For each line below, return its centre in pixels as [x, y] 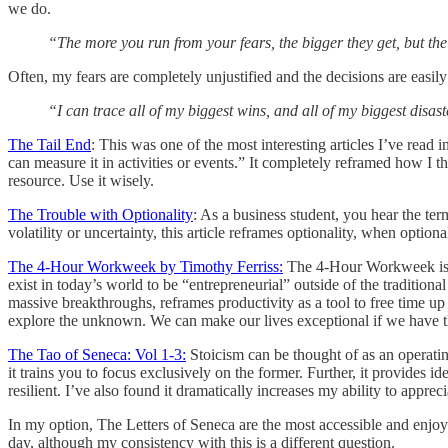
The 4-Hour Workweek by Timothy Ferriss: [145, 266]
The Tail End [49, 144]
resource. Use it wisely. [81, 180]
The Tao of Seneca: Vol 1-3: [97, 354]
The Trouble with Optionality [100, 214]
